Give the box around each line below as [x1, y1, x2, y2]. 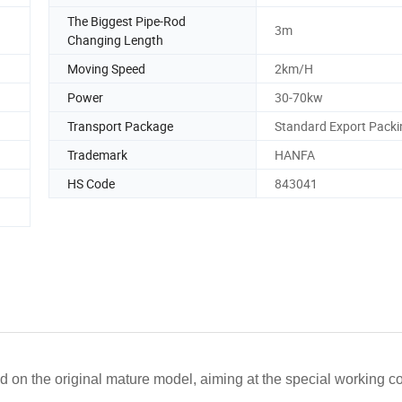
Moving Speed [67, 59, 145, 77]
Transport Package [67, 117, 173, 135]
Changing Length [67, 31, 163, 48]
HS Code [67, 174, 115, 192]
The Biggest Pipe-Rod [67, 12, 186, 30]
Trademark [67, 145, 127, 163]
